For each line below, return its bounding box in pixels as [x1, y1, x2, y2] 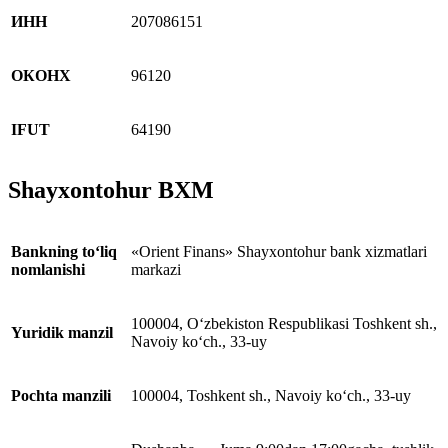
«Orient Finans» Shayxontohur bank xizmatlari [131, 243, 427, 261]
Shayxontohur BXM [8, 177, 214, 204]
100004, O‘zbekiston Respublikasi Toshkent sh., [131, 315, 437, 333]
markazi [131, 261, 181, 279]
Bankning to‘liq [11, 243, 117, 261]
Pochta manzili [11, 387, 111, 405]
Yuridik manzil [11, 324, 113, 342]
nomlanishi [11, 261, 85, 279]
